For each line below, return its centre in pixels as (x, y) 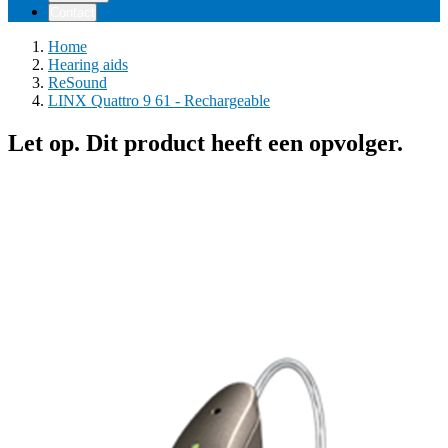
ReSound (77, 82)
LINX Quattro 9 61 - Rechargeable (159, 100)
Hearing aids (88, 64)
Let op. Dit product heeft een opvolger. (205, 142)
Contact (72, 12)
